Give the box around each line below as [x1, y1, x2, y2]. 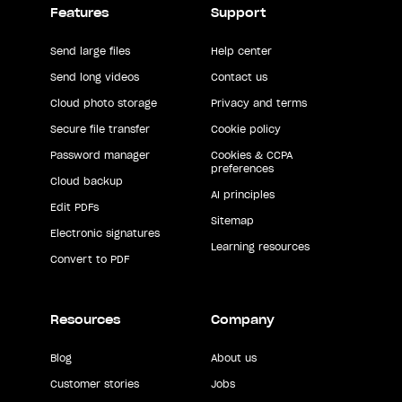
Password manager [50, 149, 150, 162]
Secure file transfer [50, 123, 150, 136]
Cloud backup [50, 175, 123, 188]
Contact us [210, 71, 267, 84]
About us [210, 352, 257, 365]
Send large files [50, 45, 130, 58]
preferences [210, 162, 274, 176]
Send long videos [50, 71, 139, 84]
